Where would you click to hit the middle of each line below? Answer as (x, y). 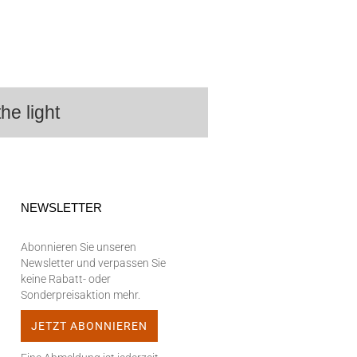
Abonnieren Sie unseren (78, 247)
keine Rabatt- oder (66, 279)
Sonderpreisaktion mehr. (80, 295)
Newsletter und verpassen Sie (93, 263)
